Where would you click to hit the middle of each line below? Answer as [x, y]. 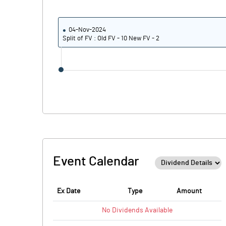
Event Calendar [96, 161]
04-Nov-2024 [87, 30]
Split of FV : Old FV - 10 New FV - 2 [111, 39]
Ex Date [69, 191]
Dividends [128, 210]
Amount [189, 191]
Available [158, 210]
